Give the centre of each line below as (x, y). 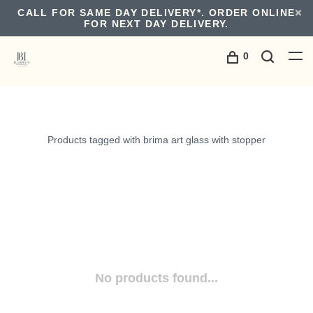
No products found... (156, 278)
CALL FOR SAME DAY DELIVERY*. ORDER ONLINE (156, 13)
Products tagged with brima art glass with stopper (156, 140)
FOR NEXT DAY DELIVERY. (156, 24)
